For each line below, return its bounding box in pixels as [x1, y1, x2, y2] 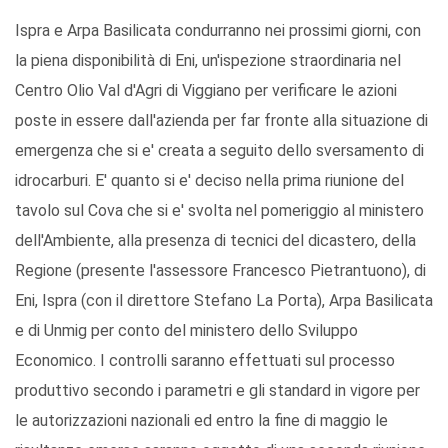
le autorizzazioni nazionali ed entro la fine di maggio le [15, 411, 388, 431]
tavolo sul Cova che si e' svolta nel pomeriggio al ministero [15, 201, 424, 221]
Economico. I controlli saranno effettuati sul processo [15, 351, 395, 371]
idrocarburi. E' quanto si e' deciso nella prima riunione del [15, 171, 404, 191]
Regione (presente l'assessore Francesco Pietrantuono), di [15, 261, 426, 281]
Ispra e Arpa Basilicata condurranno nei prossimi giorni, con [15, 21, 421, 41]
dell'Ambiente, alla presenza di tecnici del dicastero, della [15, 231, 416, 251]
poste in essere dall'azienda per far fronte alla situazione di [15, 111, 428, 131]
